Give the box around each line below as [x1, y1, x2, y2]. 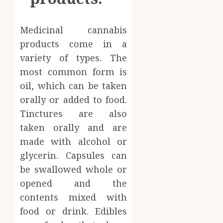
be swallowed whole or [20, 163, 127, 175]
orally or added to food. [20, 93, 127, 106]
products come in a [20, 37, 127, 50]
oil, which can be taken [20, 79, 127, 92]
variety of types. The [20, 51, 127, 64]
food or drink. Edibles [20, 205, 127, 217]
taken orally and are [20, 121, 127, 133]
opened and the [20, 177, 127, 189]
